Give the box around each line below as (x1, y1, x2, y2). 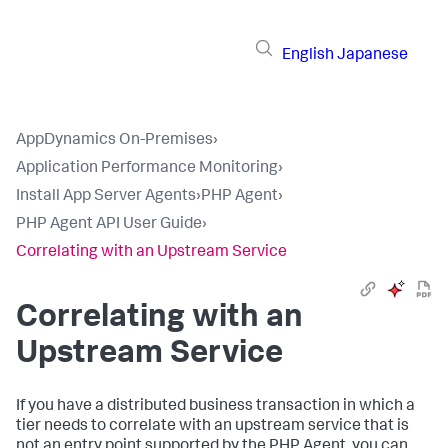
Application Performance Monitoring (16, 161, 278, 177)
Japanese (337, 47, 408, 64)
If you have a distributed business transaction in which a (16, 399, 415, 415)
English (282, 47, 334, 64)
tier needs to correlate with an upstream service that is (16, 419, 409, 435)
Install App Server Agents (16, 189, 196, 205)
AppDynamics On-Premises (16, 133, 213, 149)
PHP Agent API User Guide (16, 217, 202, 233)
